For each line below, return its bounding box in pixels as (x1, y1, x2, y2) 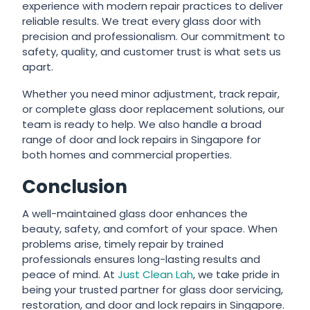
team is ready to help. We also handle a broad (22, 117, 262, 131)
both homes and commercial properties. (22, 147, 232, 162)
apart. (22, 60, 54, 74)
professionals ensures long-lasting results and (22, 252, 261, 266)
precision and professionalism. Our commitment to (22, 29, 286, 44)
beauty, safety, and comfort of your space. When (22, 221, 278, 236)
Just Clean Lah (118, 267, 194, 282)
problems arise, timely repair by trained (22, 237, 224, 251)
